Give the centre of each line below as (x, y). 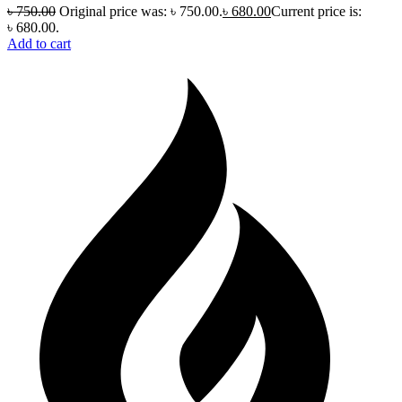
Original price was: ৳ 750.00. (141, 11)
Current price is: (316, 11)
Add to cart (39, 43)
